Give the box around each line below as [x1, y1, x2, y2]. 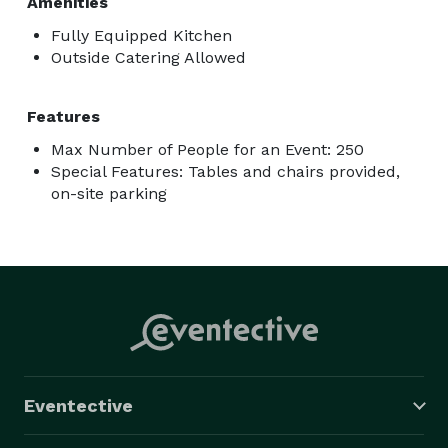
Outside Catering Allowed [51, 47, 246, 67]
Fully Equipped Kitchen [51, 25, 232, 45]
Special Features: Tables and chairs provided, [51, 161, 400, 181]
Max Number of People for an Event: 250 [51, 139, 364, 159]
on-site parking [51, 183, 167, 203]
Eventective [24, 394, 133, 416]
